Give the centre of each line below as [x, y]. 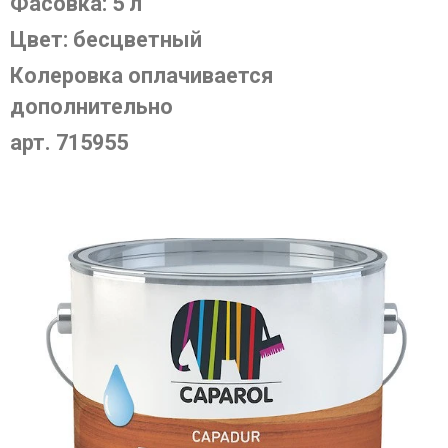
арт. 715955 [69, 143]
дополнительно [91, 107]
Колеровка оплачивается [141, 76]
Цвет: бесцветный [106, 40]
